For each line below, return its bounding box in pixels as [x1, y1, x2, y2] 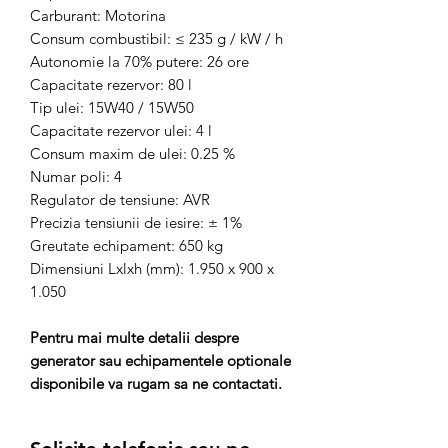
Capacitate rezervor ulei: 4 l [30, 121, 212, 140]
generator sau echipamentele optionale [30, 351, 291, 370]
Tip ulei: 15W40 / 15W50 [30, 98, 194, 117]
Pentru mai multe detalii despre [30, 328, 239, 347]
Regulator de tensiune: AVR [30, 190, 210, 209]
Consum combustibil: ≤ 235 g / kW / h [30, 29, 283, 48]
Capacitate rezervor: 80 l [30, 75, 192, 94]
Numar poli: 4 [30, 167, 122, 186]
